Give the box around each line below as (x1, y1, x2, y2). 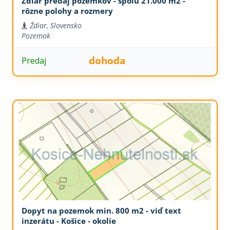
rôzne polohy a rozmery (21, 6, 113, 16)
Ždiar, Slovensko (29, 21, 82, 31)
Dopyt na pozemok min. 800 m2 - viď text (21, 205, 181, 216)
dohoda (89, 53, 126, 68)
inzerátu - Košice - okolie (21, 216, 116, 226)
